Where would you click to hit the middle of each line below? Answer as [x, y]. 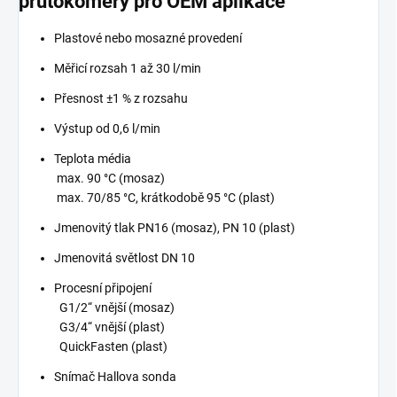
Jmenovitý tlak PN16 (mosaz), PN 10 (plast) [175, 228]
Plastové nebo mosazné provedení [148, 39]
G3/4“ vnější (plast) [109, 327]
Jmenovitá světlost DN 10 [125, 258]
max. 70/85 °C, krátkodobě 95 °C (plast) [164, 198]
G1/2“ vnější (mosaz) [114, 308]
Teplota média [93, 159]
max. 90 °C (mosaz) [109, 179]
